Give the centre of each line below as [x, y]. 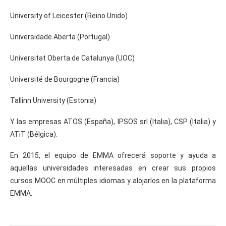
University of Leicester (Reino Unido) [69, 15]
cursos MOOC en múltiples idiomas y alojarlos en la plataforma [113, 180]
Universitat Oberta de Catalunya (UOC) [72, 58]
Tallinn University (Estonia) [53, 100]
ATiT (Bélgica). [34, 134]
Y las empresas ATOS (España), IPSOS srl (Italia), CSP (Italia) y [113, 121]
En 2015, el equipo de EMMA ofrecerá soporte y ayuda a [113, 155]
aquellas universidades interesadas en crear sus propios [113, 168]
